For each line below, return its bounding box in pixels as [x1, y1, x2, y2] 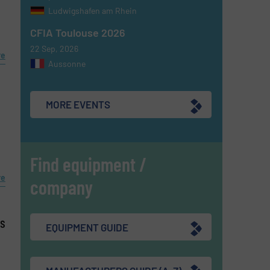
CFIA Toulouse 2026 [30, 25, 126, 39]
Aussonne [48, 58, 86, 69]
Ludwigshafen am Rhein [48, 5, 137, 16]
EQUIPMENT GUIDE [46, 221, 129, 233]
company [30, 175, 93, 198]
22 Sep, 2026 [30, 43, 79, 54]
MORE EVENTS [46, 98, 111, 110]
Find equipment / [30, 152, 147, 175]
